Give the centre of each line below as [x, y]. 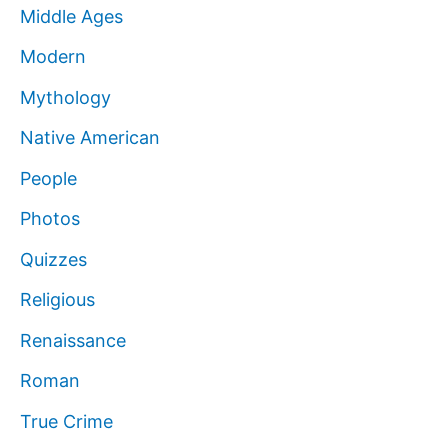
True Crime [66, 421]
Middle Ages [71, 16]
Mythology [65, 97]
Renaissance [73, 340]
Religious [57, 300]
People [48, 178]
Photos [50, 219]
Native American [90, 138]
